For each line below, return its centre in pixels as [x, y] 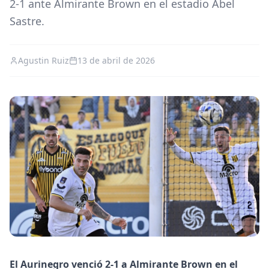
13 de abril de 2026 [116, 61]
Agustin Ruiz [44, 61]
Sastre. [27, 21]
